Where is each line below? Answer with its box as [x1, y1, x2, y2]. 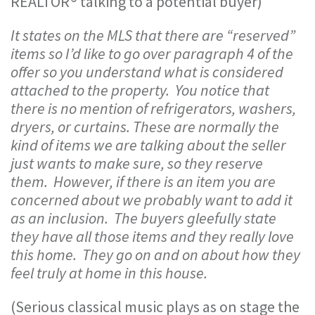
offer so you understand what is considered [11, 62, 283, 82]
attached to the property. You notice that [11, 80, 269, 100]
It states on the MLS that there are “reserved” [11, 25, 295, 45]
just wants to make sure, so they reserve [11, 153, 263, 173]
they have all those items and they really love [11, 226, 294, 246]
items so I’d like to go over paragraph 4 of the [11, 44, 293, 63]
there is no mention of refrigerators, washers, [11, 98, 296, 118]
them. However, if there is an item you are [11, 172, 276, 191]
